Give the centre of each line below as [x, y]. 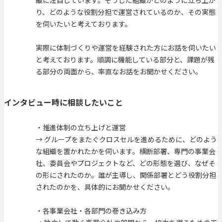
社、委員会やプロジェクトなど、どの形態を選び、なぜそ [126, 163]
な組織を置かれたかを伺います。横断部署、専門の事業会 [126, 151]
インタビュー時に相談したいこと [63, 102]
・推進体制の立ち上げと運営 [81, 127]
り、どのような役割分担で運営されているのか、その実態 [126, 12]
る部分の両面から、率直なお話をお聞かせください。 [119, 72]
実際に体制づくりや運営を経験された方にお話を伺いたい [126, 48]
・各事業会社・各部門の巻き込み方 [91, 210]
